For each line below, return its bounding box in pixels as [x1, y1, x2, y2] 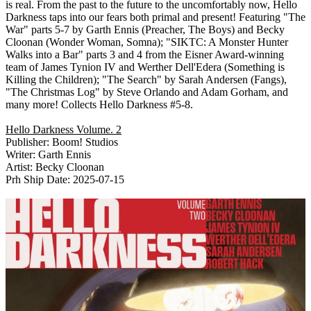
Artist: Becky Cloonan [6, 160, 104, 173]
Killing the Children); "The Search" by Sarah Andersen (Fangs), [6, 73, 287, 85]
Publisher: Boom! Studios [6, 135, 118, 148]
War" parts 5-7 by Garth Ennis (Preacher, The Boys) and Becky [6, 23, 285, 35]
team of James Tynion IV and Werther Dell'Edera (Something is [6, 60, 285, 73]
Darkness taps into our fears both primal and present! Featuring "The [6, 10, 305, 23]
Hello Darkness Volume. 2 [6, 123, 121, 135]
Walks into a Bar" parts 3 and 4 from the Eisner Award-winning [6, 48, 284, 60]
